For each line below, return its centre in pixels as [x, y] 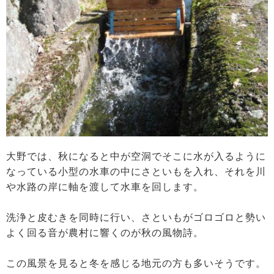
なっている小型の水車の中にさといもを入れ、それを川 [136, 172]
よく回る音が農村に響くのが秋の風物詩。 [105, 233]
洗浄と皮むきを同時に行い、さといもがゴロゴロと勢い [136, 218]
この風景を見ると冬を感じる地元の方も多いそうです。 [136, 264]
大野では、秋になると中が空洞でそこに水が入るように [136, 157]
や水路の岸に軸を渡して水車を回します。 [105, 187]
